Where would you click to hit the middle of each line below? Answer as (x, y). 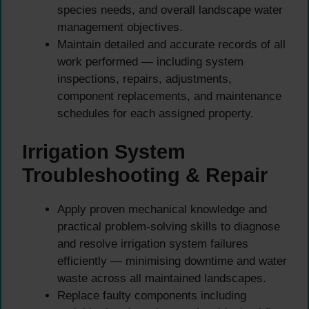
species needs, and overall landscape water (170, 10)
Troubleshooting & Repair (145, 175)
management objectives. (120, 28)
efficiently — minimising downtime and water (172, 261)
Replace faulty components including (152, 295)
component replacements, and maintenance (169, 97)
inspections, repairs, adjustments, (144, 79)
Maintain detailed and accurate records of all (171, 45)
